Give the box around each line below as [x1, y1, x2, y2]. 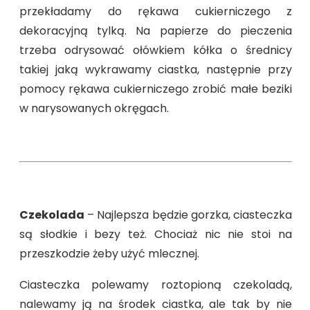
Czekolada [19, 206, 84, 223]
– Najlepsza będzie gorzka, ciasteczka [84, 206, 292, 223]
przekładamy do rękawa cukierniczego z [19, 3, 292, 19]
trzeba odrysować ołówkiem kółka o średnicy [19, 42, 292, 58]
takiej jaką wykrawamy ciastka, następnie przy [19, 61, 292, 77]
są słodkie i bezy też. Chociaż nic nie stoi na [19, 226, 292, 242]
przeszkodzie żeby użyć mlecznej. [19, 245, 199, 262]
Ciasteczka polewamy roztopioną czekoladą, [19, 276, 292, 293]
